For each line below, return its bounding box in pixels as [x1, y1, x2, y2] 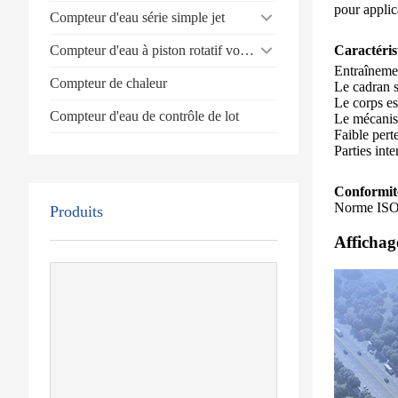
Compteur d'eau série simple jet [50, 9, 225, 25]
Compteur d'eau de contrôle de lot [50, 107, 239, 123]
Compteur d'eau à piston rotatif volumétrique [240, 42, 254, 58]
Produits [50, 202, 103, 220]
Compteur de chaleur [50, 75, 167, 91]
